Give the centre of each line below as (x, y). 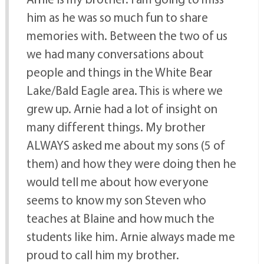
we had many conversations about (115, 54)
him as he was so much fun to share (117, 17)
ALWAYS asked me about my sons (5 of (126, 145)
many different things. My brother (116, 127)
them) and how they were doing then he (131, 164)
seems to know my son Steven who (116, 200)
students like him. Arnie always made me (131, 237)
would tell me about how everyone (117, 182)
